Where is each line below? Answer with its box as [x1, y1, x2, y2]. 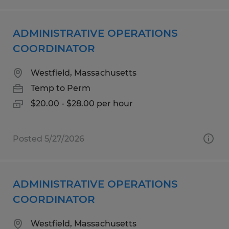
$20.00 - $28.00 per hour [31, 98, 133, 108]
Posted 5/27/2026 [13, 133, 84, 144]
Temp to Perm [31, 83, 90, 93]
